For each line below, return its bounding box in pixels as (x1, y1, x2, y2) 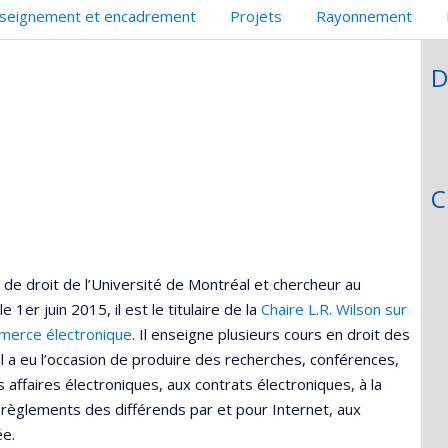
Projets (230, 6, 282, 27)
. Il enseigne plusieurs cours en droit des (132, 324, 410, 345)
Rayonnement (316, 6, 412, 27)
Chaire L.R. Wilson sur (261, 299, 407, 320)
